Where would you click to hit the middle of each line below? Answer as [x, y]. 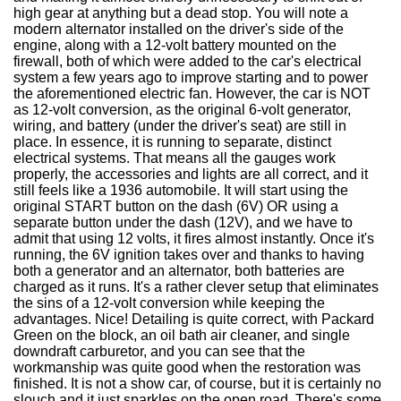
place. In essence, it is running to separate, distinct [172, 142]
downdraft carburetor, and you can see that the [159, 351]
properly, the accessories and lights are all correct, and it [191, 174]
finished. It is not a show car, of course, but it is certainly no [197, 384]
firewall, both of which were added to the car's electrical [188, 61]
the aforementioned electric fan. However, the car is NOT [192, 94]
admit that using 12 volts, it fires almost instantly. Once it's [194, 239]
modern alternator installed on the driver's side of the [179, 29]
